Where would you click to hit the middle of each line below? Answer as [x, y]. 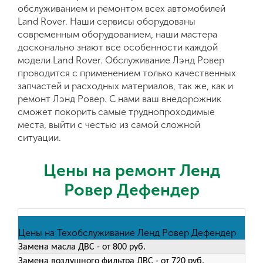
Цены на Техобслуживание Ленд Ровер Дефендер [127, 233]
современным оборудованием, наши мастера [117, 34]
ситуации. [39, 138]
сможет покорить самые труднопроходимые [116, 112]
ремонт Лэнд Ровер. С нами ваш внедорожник [119, 99]
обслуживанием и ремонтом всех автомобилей [122, 9]
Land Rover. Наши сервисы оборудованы [107, 21]
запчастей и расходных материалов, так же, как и [125, 86]
